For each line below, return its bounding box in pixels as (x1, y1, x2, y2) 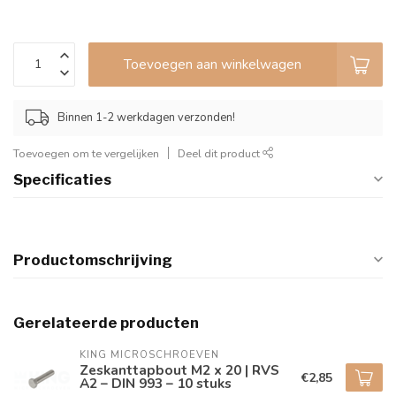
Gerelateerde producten (13, 313, 199, 331)
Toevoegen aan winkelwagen (124, 54, 301, 73)
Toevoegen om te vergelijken (13, 145, 159, 161)
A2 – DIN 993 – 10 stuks (80, 373, 232, 392)
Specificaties (13, 170, 111, 188)
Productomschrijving (13, 250, 172, 269)
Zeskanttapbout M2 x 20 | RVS (80, 360, 279, 379)
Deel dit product (178, 145, 263, 161)
